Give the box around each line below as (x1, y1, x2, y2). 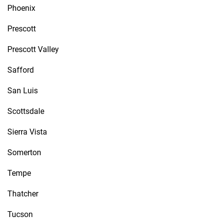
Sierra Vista (7, 127, 47, 137)
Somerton (7, 148, 41, 157)
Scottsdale (7, 107, 44, 116)
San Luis (7, 86, 38, 95)
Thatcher (7, 189, 38, 198)
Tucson (7, 210, 33, 219)
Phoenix (7, 3, 35, 13)
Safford (7, 65, 34, 75)
